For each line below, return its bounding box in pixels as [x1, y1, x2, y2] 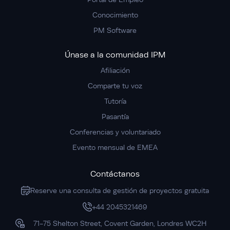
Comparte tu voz [88, 82, 142, 90]
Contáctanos [90, 169, 140, 179]
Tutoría [104, 97, 126, 106]
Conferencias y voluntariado [69, 128, 161, 137]
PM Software [93, 26, 137, 35]
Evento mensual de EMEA [72, 143, 158, 152]
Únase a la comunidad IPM [64, 50, 166, 60]
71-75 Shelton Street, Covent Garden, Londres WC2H [33, 219, 206, 228]
